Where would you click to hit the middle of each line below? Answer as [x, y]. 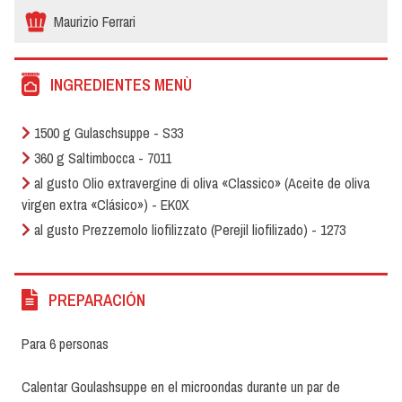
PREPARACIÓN [97, 300]
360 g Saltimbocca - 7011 [103, 157]
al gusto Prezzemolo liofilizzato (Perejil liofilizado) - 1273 [190, 229]
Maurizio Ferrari [95, 21]
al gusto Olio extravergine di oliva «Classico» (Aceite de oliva [202, 183]
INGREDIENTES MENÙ [121, 84]
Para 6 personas [65, 344]
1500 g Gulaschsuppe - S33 [109, 132]
